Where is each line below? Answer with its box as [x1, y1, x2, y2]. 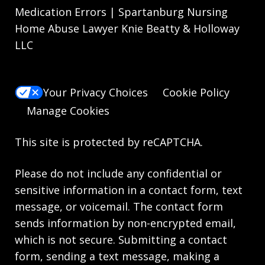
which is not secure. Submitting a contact [15, 232, 227, 247]
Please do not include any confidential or [15, 166, 222, 180]
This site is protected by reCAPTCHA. [15, 134, 203, 149]
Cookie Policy [163, 85, 230, 100]
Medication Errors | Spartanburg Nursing [15, 5, 228, 20]
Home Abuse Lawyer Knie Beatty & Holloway [15, 21, 240, 36]
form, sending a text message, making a [15, 248, 219, 263]
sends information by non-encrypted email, [15, 215, 236, 230]
